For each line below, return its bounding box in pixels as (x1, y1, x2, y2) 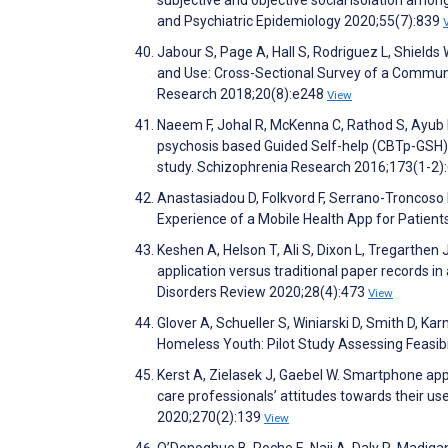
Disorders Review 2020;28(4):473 (157, 284, 368, 301)
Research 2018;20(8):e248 (157, 86, 327, 103)
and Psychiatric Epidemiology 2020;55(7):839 (157, 13, 443, 30)
